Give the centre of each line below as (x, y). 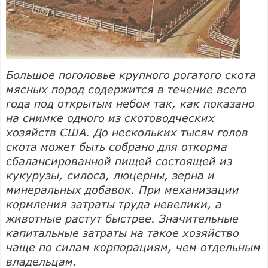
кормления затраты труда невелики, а (114, 204)
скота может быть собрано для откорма (117, 146)
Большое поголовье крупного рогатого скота (131, 74)
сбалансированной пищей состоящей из (119, 161)
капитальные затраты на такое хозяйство (123, 232)
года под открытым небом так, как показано (130, 103)
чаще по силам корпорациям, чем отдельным (133, 247)
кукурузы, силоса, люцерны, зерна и (110, 175)
